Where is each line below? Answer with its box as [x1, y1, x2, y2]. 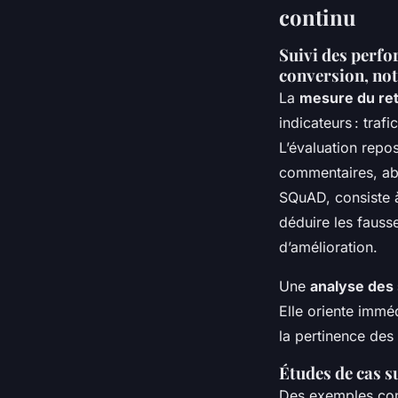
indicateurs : [279, 113, 363, 131]
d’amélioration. [279, 237, 378, 256]
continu [279, 2, 356, 31]
